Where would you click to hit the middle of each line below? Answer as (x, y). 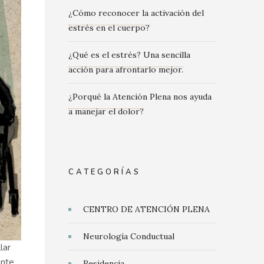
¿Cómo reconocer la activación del (136, 13)
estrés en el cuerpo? (109, 28)
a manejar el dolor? (106, 111)
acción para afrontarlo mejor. (126, 70)
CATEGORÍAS (105, 172)
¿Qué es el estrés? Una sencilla (129, 55)
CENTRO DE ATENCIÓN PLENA (146, 209)
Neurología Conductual (129, 236)
